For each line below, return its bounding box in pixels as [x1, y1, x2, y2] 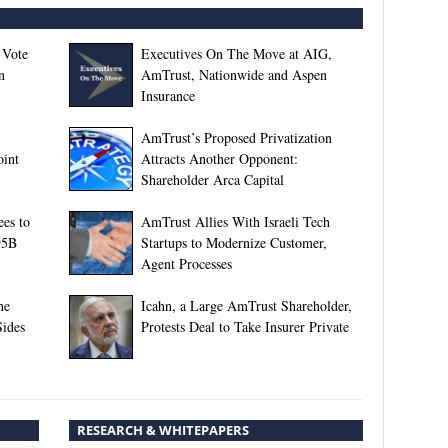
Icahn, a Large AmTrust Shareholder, [140, 295, 352, 315]
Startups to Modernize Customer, [140, 232, 327, 252]
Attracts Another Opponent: [140, 148, 298, 168]
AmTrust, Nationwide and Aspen [140, 64, 327, 84]
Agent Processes [140, 253, 232, 273]
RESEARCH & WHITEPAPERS [76, 420, 249, 439]
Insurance [140, 85, 195, 105]
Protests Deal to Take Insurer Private [140, 316, 349, 336]
